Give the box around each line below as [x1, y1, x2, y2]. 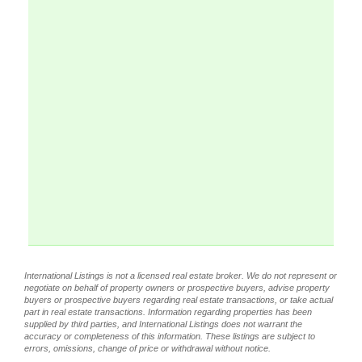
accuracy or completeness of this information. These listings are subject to [24, 331, 315, 341]
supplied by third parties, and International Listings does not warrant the [24, 319, 302, 329]
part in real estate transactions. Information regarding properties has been [24, 307, 312, 317]
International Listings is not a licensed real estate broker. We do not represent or [24, 271, 337, 280]
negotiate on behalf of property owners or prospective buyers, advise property [24, 283, 330, 293]
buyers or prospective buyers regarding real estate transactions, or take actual [24, 295, 333, 305]
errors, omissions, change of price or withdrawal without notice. [24, 343, 271, 353]
